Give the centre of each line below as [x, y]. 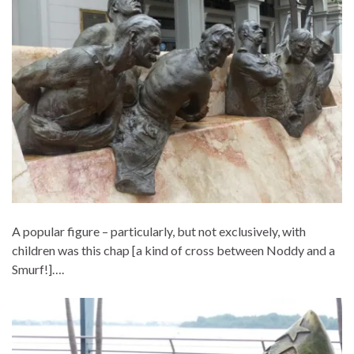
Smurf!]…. [38, 269]
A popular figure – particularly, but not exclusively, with [159, 232]
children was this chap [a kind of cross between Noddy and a [173, 250]
